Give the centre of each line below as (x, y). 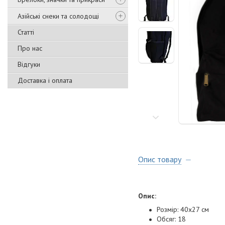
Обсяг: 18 (171, 219)
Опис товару (160, 159)
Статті (26, 32)
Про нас (30, 48)
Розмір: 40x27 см (183, 210)
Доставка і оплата (45, 80)
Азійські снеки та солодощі (58, 16)
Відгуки (29, 64)
